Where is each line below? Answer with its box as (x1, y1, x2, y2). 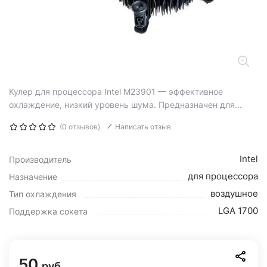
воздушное (210, 188, 258, 199)
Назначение (9, 172, 57, 182)
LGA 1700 (218, 205, 258, 216)
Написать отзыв (115, 122, 171, 131)
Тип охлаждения (9, 189, 76, 199)
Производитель (9, 154, 72, 164)
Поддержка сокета (9, 206, 88, 216)
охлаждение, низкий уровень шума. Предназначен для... (9, 100, 242, 110)
